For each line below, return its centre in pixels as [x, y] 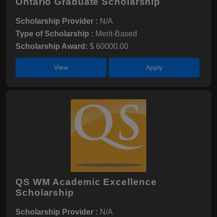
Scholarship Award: [53, 46]
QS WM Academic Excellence [86, 182]
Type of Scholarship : [55, 34]
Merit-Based [116, 34]
